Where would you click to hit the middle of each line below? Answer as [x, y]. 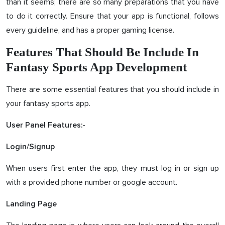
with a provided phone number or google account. [92, 182]
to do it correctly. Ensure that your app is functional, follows [113, 16]
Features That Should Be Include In [102, 52]
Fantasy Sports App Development [96, 67]
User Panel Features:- [46, 125]
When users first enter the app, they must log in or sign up [113, 168]
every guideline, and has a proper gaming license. [90, 30]
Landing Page [31, 204]
